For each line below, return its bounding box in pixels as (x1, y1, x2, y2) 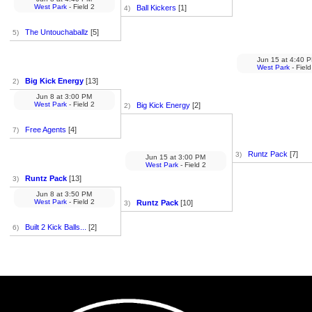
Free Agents (24, 125, 66, 134)
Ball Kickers (136, 3, 176, 12)
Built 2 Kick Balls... (24, 223, 86, 231)
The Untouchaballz (24, 28, 88, 36)
